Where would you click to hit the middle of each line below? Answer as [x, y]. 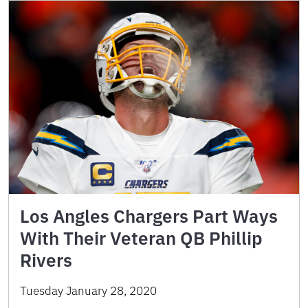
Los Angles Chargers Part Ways [149, 216]
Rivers [46, 260]
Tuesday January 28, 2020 [88, 291]
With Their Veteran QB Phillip [141, 238]
